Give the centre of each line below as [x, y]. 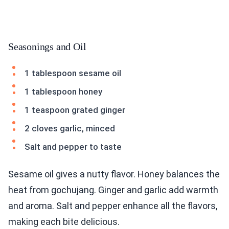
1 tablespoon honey [63, 92]
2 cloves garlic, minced [70, 129]
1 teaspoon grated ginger [75, 110]
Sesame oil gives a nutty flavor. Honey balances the [114, 174]
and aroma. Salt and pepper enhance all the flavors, [113, 206]
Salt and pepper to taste [73, 147]
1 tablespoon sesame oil [73, 73]
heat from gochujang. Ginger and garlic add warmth [113, 190]
